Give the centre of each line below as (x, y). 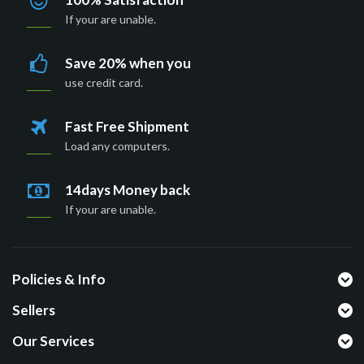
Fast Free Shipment (127, 127)
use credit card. (104, 83)
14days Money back (128, 190)
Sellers (34, 310)
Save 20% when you (128, 63)
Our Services (53, 341)
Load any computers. (117, 146)
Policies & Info (59, 279)
